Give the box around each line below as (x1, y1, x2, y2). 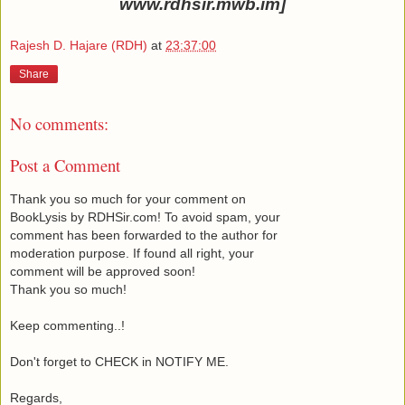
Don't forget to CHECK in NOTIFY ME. (10, 353, 229, 369)
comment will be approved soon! (10, 263, 195, 278)
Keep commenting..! (10, 317, 125, 333)
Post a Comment (10, 154, 120, 177)
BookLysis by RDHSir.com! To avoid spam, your (10, 209, 280, 224)
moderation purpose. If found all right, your (10, 245, 254, 260)
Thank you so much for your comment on (10, 191, 246, 206)
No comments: (10, 111, 108, 135)
